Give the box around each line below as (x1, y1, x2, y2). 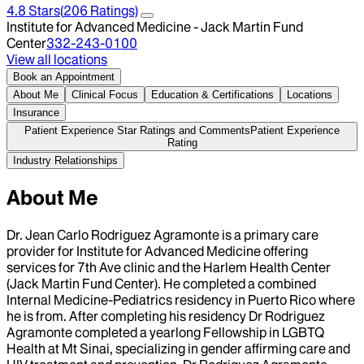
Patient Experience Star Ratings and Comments (24, 123, 250, 136)
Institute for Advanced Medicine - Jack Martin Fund (6, 18, 303, 35)
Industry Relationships (13, 154, 118, 167)
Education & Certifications (151, 88, 274, 101)
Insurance (13, 106, 59, 119)
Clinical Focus (71, 88, 138, 101)
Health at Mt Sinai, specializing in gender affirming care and (6, 340, 350, 357)
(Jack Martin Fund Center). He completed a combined (6, 275, 316, 292)
